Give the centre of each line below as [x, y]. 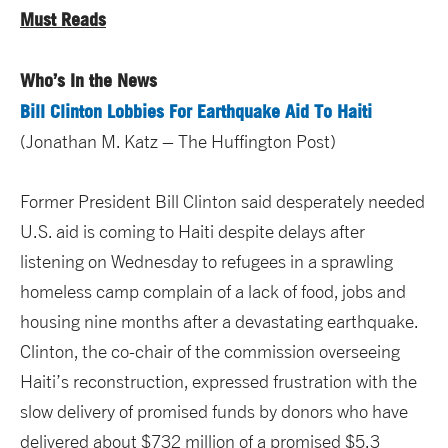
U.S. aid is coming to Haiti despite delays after [192, 232]
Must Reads [63, 19]
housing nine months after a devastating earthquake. [219, 322]
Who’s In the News [88, 80]
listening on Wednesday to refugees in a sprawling [206, 262]
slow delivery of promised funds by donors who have [214, 412]
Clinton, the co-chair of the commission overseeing [210, 352]
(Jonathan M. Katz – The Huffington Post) [178, 142]
